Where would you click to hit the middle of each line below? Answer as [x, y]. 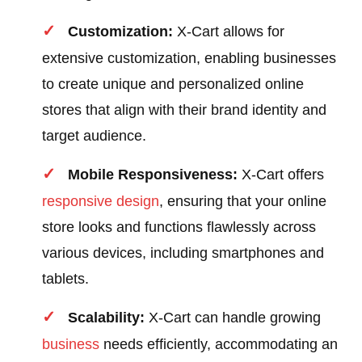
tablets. [66, 279]
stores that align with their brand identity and [185, 110]
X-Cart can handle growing [233, 318]
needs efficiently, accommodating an [219, 345]
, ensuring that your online [243, 202]
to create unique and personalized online [173, 84]
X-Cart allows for [229, 32]
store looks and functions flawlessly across [179, 227]
